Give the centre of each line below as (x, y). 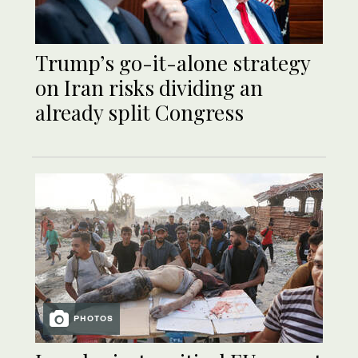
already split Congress (139, 112)
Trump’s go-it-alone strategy (173, 62)
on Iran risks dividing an (149, 87)
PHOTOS (94, 318)
